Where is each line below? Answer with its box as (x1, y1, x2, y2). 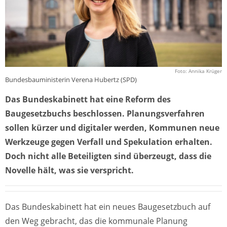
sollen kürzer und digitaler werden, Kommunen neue (5, 122, 219, 134)
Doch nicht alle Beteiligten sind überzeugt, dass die (5, 150, 211, 162)
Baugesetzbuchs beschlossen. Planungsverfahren (5, 108, 205, 120)
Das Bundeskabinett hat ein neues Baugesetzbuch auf (5, 201, 210, 212)
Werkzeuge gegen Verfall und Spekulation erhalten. (5, 136, 212, 148)
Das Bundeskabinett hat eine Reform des (5, 94, 171, 105)
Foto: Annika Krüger (175, 67, 222, 75)
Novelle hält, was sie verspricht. (5, 165, 134, 176)
